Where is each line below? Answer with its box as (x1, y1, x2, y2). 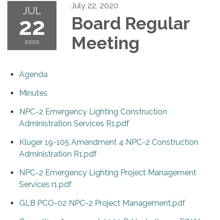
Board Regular (71, 13, 190, 34)
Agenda (19, 70, 48, 80)
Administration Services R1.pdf (19, 119, 129, 129)
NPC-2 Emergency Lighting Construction (19, 107, 167, 117)
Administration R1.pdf (19, 149, 97, 159)
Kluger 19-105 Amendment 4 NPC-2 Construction (19, 137, 198, 147)
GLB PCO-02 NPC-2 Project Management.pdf (19, 198, 185, 208)
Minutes (19, 88, 48, 98)
